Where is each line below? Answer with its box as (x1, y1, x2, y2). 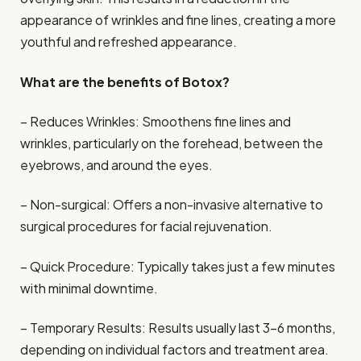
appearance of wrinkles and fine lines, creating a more (20, 11, 336, 29)
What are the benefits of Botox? (20, 73, 230, 90)
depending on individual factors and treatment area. (20, 340, 329, 358)
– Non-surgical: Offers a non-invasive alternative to (20, 196, 323, 214)
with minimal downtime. (20, 279, 158, 297)
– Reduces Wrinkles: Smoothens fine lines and (20, 112, 291, 130)
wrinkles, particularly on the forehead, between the (20, 134, 323, 151)
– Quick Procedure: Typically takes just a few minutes (20, 257, 335, 275)
